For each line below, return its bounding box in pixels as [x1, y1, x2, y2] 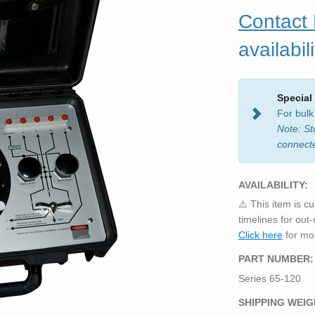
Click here [238, 229, 283, 240]
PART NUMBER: [238, 253, 314, 264]
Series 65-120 [238, 273, 301, 285]
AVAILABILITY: [238, 179, 308, 191]
